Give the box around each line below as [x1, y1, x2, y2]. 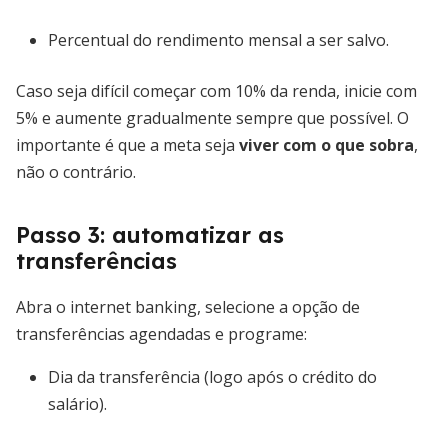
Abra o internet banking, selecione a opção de [16, 296, 360, 318]
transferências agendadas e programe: [16, 323, 307, 345]
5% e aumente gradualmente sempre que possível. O [16, 107, 409, 129]
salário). [48, 393, 107, 415]
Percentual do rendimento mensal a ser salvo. [48, 29, 389, 51]
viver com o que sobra [239, 134, 414, 156]
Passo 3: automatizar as [16, 221, 284, 249]
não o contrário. [16, 161, 136, 183]
